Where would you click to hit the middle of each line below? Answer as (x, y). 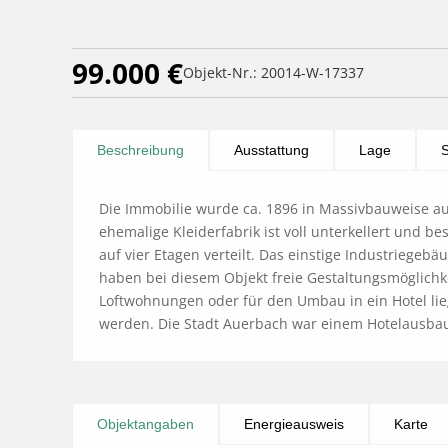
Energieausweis (294, 424)
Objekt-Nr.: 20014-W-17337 (273, 73)
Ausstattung (271, 150)
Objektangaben (145, 424)
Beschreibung (140, 150)
